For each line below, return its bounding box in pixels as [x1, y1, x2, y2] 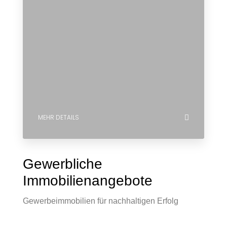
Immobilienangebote [23, 173, 153, 188]
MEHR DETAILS [38, 113, 79, 122]
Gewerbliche [23, 156, 102, 172]
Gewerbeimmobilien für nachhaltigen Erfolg [23, 197, 178, 205]
